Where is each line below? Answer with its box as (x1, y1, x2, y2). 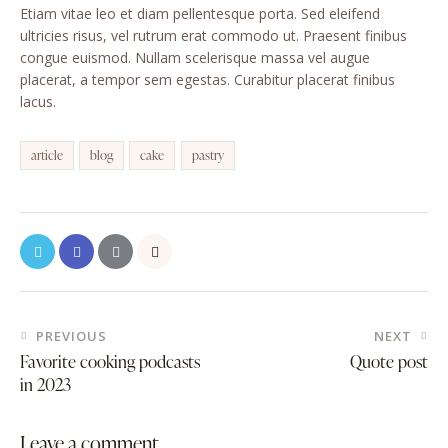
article (31, 146, 63, 165)
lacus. (20, 92, 56, 112)
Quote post (350, 349, 428, 373)
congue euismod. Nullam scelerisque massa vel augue (20, 48, 370, 68)
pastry (191, 146, 224, 165)
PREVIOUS (36, 326, 107, 345)
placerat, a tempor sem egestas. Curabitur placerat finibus (20, 70, 395, 90)
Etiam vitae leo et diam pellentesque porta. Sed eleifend (20, 4, 380, 24)
